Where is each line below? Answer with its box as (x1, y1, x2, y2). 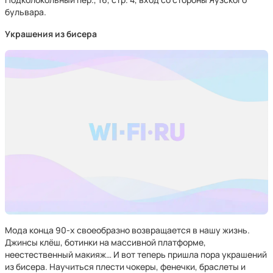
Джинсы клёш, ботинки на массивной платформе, (5, 236, 206, 248)
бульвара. (5, 6, 46, 18)
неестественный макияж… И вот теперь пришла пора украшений (5, 249, 267, 260)
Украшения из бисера (5, 28, 97, 40)
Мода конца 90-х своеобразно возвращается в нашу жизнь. (5, 224, 250, 236)
